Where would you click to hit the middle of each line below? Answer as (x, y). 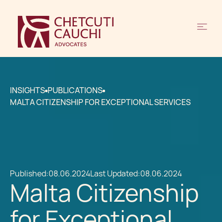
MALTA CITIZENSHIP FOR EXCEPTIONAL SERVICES (100, 102)
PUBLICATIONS (75, 90)
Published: (29, 174)
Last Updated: (115, 174)
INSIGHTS (28, 90)
